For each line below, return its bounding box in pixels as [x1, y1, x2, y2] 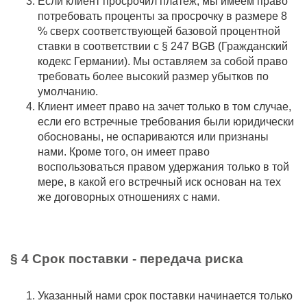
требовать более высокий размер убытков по [38, 71, 269, 82]
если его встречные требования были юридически [38, 116, 294, 127]
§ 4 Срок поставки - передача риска [10, 251, 243, 266]
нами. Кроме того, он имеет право [38, 146, 210, 158]
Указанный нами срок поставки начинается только [38, 290, 293, 302]
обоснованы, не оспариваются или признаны [38, 131, 269, 143]
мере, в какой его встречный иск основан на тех [38, 176, 281, 188]
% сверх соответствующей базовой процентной [38, 25, 280, 37]
